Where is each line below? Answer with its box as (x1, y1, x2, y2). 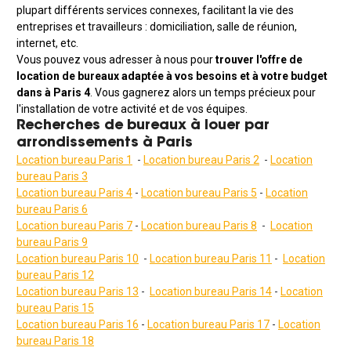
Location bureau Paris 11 (150, 252, 272, 266)
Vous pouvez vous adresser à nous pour (16, 53, 215, 67)
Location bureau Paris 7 (16, 219, 132, 233)
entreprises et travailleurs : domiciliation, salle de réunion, (16, 20, 297, 34)
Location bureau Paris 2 (143, 154, 259, 167)
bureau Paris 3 (16, 170, 88, 183)
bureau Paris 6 (16, 203, 88, 216)
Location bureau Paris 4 (16, 186, 132, 200)
